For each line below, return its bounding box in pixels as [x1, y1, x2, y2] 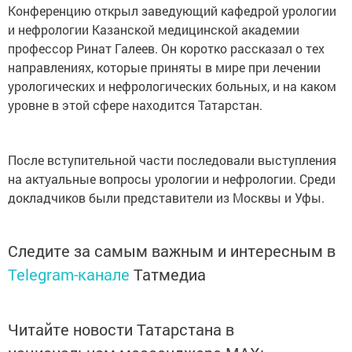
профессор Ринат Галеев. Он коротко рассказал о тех [8, 40, 324, 57]
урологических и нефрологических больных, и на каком [8, 78, 336, 94]
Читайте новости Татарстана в [8, 319, 234, 339]
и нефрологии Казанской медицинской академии [8, 21, 299, 38]
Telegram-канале [8, 264, 130, 284]
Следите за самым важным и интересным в [8, 240, 335, 261]
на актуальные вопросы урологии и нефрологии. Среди [8, 170, 335, 187]
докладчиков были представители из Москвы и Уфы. [8, 189, 324, 206]
